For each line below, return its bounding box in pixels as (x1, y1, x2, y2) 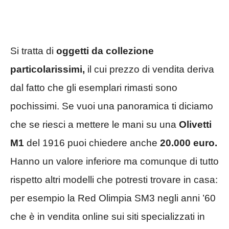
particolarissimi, (10, 64, 85, 75)
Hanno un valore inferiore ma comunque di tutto (10, 156, 219, 167)
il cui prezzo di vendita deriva (85, 64, 214, 75)
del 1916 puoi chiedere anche (24, 138, 160, 149)
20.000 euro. (160, 138, 217, 149)
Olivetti (179, 119, 212, 130)
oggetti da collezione (56, 45, 154, 57)
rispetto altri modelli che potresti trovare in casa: (10, 174, 218, 186)
